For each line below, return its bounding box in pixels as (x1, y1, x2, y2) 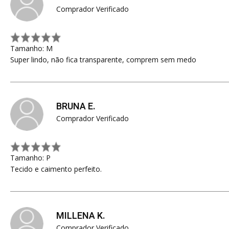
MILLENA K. (56, 209, 105, 223)
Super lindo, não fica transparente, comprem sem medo (10, 55, 196, 64)
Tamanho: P (10, 153, 51, 163)
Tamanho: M (10, 43, 53, 53)
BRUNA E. (56, 100, 96, 113)
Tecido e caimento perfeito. (10, 164, 102, 174)
